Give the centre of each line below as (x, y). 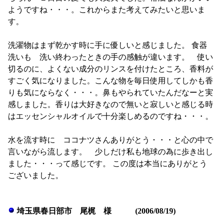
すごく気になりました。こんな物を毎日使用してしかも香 (110, 81)
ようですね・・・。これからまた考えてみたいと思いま (106, 10)
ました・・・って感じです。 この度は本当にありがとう (107, 164)
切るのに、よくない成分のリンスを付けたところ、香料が (110, 69)
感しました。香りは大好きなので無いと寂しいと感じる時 (110, 104)
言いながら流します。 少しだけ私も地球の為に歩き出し (110, 152)
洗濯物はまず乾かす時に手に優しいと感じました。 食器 (107, 45)
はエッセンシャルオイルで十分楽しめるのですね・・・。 (110, 116)
